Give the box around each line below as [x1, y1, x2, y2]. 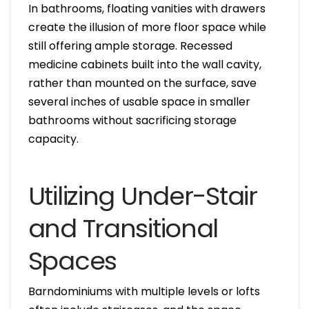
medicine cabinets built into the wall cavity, [28, 57, 261, 73]
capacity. [28, 131, 79, 148]
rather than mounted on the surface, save [28, 75, 257, 92]
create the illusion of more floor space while [28, 19, 266, 36]
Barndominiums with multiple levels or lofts [28, 283, 260, 300]
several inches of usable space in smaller [28, 94, 250, 110]
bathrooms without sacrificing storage [28, 112, 237, 129]
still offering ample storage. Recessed [28, 38, 232, 54]
